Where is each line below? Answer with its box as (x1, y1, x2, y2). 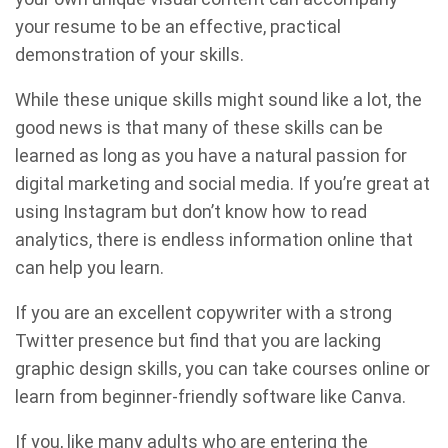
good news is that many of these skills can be (15, 117, 383, 139)
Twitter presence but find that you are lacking (15, 330, 381, 352)
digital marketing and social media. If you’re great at (15, 173, 430, 195)
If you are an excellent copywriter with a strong (15, 302, 392, 324)
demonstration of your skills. (15, 44, 244, 66)
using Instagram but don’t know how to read (15, 201, 367, 223)
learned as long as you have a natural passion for (15, 145, 407, 167)
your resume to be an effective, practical (15, 16, 341, 38)
